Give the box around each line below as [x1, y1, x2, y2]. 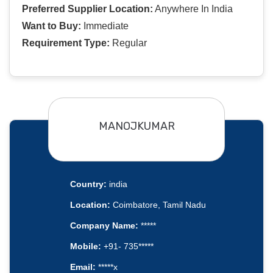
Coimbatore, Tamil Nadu [110, 200, 206, 210]
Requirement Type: [22, 38, 110, 49]
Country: [69, 179, 107, 190]
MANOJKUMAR [98, 119, 175, 133]
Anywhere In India [153, 4, 233, 15]
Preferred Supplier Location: [22, 4, 153, 15]
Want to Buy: [22, 21, 81, 32]
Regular [110, 38, 147, 49]
